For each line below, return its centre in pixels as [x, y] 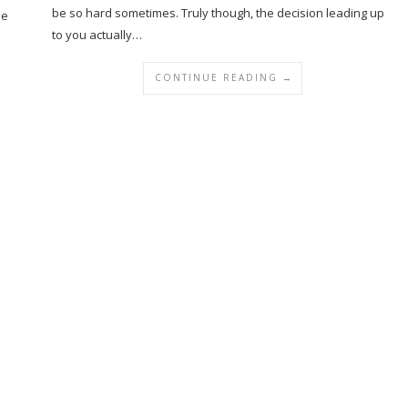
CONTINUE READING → [224, 77]
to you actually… [97, 35]
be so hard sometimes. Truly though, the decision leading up [218, 13]
